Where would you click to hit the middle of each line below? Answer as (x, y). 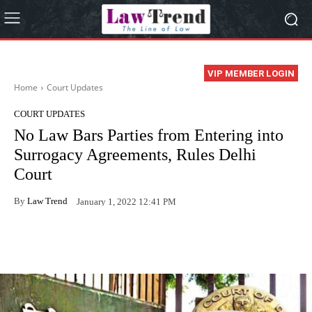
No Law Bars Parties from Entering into (149, 135)
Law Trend (47, 201)
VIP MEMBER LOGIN (251, 74)
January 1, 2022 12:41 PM (126, 201)
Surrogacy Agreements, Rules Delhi (135, 155)
